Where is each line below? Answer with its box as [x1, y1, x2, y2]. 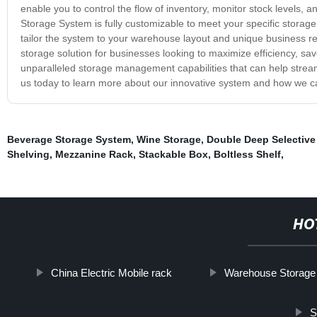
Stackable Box [138, 148, 208, 160]
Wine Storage [136, 133, 201, 145]
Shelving [6, 148, 50, 160]
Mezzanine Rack [54, 148, 133, 160]
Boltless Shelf [213, 148, 281, 160]
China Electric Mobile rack [50, 266, 172, 279]
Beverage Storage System [6, 133, 131, 145]
